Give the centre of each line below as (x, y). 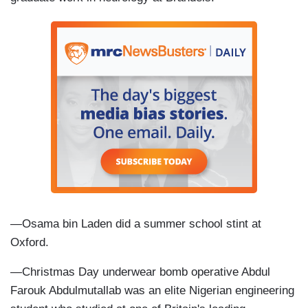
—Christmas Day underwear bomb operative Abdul (140, 272)
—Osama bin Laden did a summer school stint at (136, 224)
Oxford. (30, 243)
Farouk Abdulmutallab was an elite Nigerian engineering (152, 291)
